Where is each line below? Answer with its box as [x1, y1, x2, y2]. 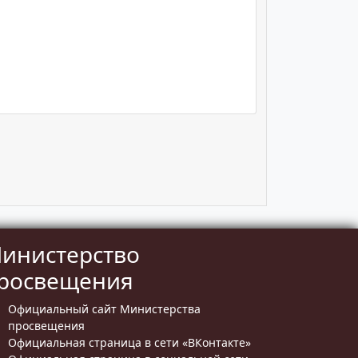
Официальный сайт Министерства [8, 301, 201, 317]
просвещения [8, 318, 85, 334]
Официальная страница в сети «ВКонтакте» [8, 335, 251, 351]
